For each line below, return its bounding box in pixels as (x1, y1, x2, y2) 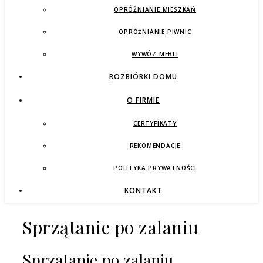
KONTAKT (124, 186, 162, 195)
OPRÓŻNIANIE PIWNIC (119, 28, 191, 36)
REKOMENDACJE (129, 141, 181, 150)
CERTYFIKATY (133, 119, 177, 127)
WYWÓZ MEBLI (131, 50, 178, 58)
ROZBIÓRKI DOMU (109, 72, 177, 82)
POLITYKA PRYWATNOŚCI (113, 164, 197, 172)
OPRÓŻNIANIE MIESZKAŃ (113, 5, 196, 14)
